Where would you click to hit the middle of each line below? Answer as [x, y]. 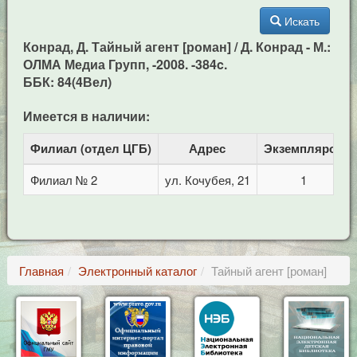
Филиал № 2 [63, 180]
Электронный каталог [137, 271]
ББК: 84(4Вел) [67, 82]
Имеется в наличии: [86, 116]
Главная [41, 271]
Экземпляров [303, 148]
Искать [302, 21]
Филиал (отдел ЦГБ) [90, 148]
